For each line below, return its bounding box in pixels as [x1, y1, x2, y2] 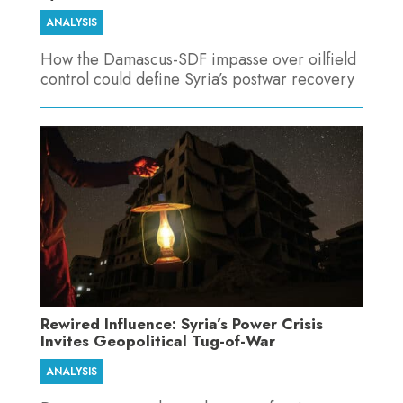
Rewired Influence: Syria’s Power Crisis [40, 313, 323, 336]
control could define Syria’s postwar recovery [40, 67, 354, 91]
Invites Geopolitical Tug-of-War [40, 330, 275, 353]
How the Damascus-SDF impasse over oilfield [40, 47, 356, 71]
